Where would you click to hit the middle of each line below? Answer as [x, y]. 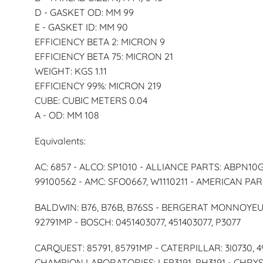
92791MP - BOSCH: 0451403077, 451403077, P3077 [137, 222]
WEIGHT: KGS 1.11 [70, 71]
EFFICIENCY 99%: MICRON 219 [98, 85]
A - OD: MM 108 [67, 115]
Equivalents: [60, 141]
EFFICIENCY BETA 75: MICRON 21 [104, 56]
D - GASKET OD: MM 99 [84, 12]
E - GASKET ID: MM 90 [81, 27]
